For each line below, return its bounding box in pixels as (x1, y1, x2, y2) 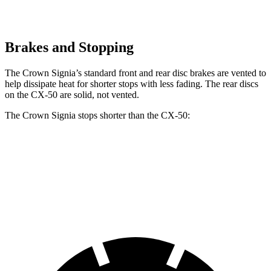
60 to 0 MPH (39, 177, 81, 186)
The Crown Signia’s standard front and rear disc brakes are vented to (5, 67, 266, 78)
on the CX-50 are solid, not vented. (5, 89, 139, 100)
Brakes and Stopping (5, 39, 134, 55)
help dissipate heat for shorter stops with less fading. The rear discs (5, 78, 258, 89)
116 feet (102, 177, 129, 186)
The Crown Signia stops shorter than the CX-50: (5, 109, 190, 120)
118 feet (151, 177, 178, 186)
